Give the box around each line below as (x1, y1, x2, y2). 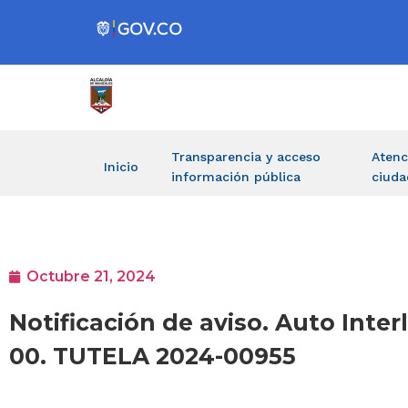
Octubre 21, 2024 (26, 268, 156, 286)
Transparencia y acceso (171, 149, 321, 164)
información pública (171, 169, 301, 184)
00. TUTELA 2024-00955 (9, 342, 296, 371)
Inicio (104, 159, 138, 174)
